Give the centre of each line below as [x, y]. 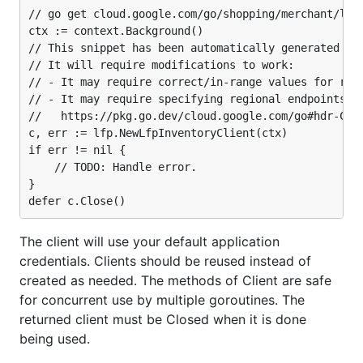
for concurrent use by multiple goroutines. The [162, 300]
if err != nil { [77, 150]
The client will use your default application [149, 241]
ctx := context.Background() [116, 31]
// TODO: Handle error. [41, 167]
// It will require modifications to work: [161, 65]
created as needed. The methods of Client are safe [175, 280]
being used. [55, 339]
